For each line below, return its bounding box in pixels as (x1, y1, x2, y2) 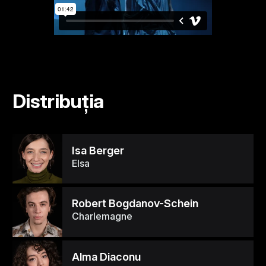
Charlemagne (71, 210, 132, 223)
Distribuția (12, 88, 104, 113)
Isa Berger (71, 143, 124, 157)
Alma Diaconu (71, 250, 141, 264)
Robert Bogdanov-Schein (71, 197, 198, 210)
